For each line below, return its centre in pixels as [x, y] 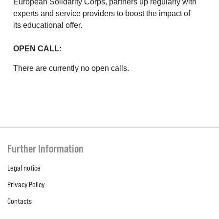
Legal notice [24, 168]
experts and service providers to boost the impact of [102, 14]
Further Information [45, 148]
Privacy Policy [26, 184]
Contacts [20, 201]
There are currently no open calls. [71, 68]
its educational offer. [48, 25]
